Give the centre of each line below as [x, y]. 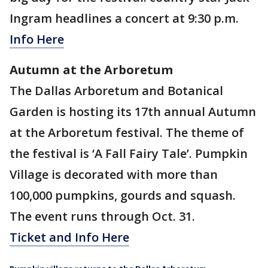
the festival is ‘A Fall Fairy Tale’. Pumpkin [129, 154]
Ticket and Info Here [69, 237]
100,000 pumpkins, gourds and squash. [123, 196]
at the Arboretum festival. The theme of [127, 133]
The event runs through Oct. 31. [102, 217]
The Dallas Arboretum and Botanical [116, 91]
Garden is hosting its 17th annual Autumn [133, 112]
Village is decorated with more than [114, 175]
